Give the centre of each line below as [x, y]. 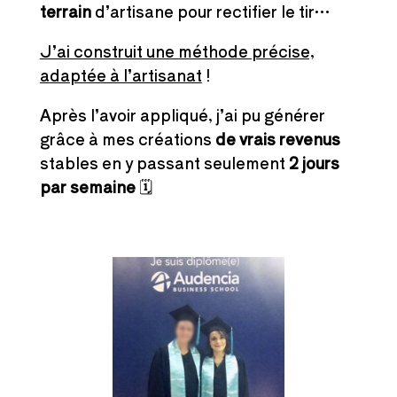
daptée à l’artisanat [125, 75]
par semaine [87, 187]
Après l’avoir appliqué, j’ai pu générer [182, 115]
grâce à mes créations [127, 139]
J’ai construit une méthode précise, [177, 51]
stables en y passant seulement [164, 163]
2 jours [314, 163]
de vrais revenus [277, 139]
